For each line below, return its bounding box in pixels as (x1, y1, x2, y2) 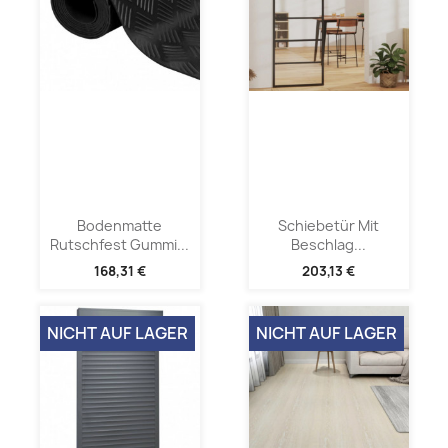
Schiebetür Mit (278, 215, 379, 235)
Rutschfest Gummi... (50, 234, 189, 254)
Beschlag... (291, 234, 366, 254)
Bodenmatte (77, 215, 162, 235)
